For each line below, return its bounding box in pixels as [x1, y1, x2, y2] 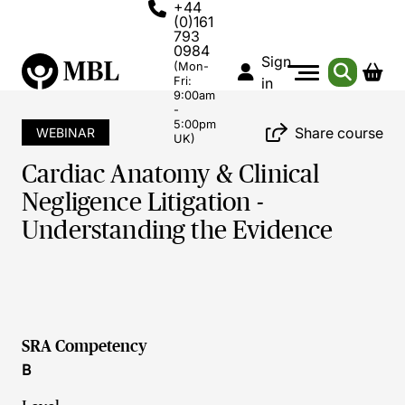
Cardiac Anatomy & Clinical [22, 160, 320, 188]
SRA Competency [22, 337, 147, 355]
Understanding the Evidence [22, 216, 334, 244]
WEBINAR [36, 125, 95, 140]
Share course [295, 123, 383, 142]
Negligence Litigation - [22, 188, 264, 216]
